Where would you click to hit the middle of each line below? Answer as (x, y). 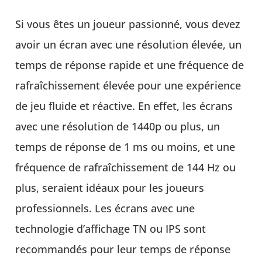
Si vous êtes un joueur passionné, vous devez (128, 24)
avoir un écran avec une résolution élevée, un (129, 44)
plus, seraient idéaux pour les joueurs (110, 187)
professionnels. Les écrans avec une (105, 208)
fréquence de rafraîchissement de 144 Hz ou (126, 167)
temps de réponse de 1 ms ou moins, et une (125, 146)
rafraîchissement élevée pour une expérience (128, 85)
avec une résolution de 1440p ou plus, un (118, 126)
